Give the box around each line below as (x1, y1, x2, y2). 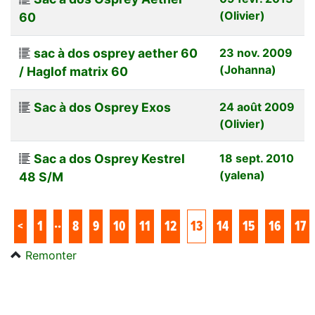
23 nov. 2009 (219, 45, 292, 60)
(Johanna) (219, 62, 276, 77)
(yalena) (219, 167, 265, 182)
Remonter (25, 247, 77, 262)
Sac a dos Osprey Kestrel (34, 150, 185, 166)
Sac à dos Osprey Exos (34, 99, 171, 115)
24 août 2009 (219, 99, 295, 114)
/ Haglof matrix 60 (19, 63, 128, 79)
